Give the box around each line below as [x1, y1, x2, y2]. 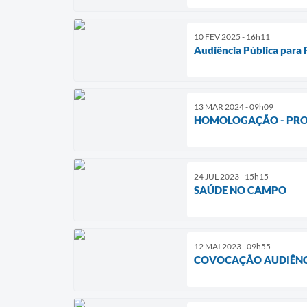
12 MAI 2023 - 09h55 [194, 241, 271, 251]
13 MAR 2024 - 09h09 [194, 101, 273, 112]
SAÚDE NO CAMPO [194, 183, 286, 196]
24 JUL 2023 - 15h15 [194, 171, 269, 182]
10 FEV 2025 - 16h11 [194, 31, 270, 42]
